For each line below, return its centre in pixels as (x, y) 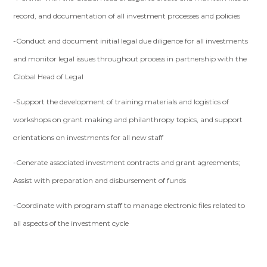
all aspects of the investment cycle (71, 223)
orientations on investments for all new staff (89, 137)
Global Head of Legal (49, 77)
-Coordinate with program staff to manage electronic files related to (129, 205)
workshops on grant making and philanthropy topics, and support (128, 119)
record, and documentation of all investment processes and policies (127, 16)
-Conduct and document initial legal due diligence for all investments (131, 41)
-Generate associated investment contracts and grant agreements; (127, 162)
